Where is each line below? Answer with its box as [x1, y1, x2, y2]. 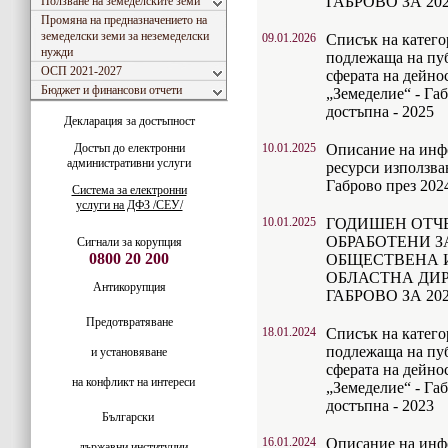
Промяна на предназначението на [41, 13, 207, 27]
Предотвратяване [85, 315, 173, 329]
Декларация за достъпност [63, 114, 195, 128]
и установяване [91, 345, 167, 359]
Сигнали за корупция [76, 235, 182, 249]
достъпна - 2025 [326, 103, 434, 120]
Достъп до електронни [73, 141, 185, 155]
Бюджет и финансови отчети [41, 83, 182, 97]
